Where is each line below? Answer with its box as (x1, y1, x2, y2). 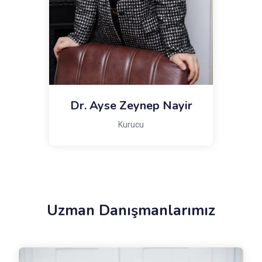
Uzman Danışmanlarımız (47, 200, 215, 220)
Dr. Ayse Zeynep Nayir (70, 98, 192, 113)
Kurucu (118, 119, 144, 131)
